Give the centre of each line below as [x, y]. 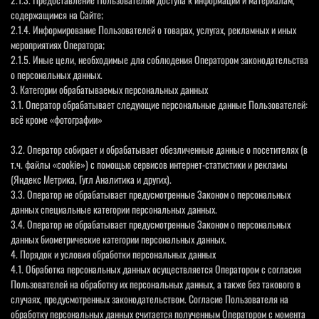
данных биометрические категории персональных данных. [119, 239]
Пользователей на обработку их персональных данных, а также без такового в [156, 283]
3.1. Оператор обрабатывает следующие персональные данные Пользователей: [159, 104]
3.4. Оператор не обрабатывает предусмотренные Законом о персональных [151, 224]
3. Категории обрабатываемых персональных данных [109, 89]
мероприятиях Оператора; [58, 44]
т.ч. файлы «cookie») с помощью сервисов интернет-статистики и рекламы [149, 164]
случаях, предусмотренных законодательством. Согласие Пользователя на [150, 298]
